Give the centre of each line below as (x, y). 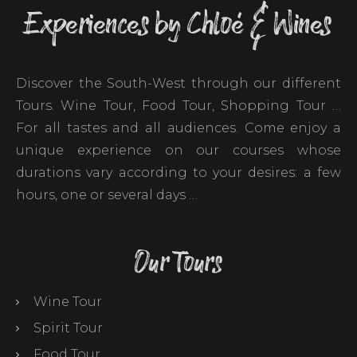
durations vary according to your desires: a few (178, 172)
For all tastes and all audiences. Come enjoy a (178, 127)
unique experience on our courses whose (178, 150)
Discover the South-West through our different (178, 83)
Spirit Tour (68, 328)
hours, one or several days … (107, 194)
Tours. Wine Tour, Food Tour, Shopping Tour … (178, 105)
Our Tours (178, 263)
